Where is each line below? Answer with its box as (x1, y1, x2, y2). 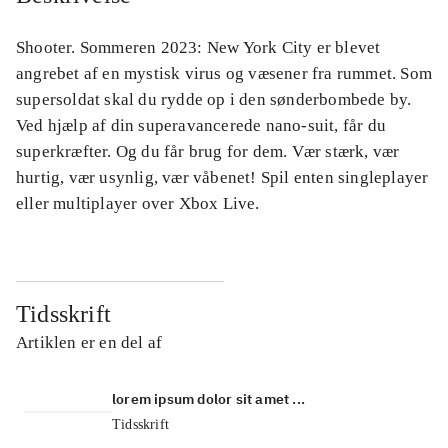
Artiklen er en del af (16, 332, 163, 352)
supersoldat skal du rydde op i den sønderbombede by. (16, 89, 412, 109)
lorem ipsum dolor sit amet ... (112, 389, 305, 408)
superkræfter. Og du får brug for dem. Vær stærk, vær (16, 141, 400, 161)
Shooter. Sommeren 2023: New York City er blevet (16, 37, 381, 57)
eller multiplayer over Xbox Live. (16, 193, 260, 213)
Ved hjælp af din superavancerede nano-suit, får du (16, 115, 387, 135)
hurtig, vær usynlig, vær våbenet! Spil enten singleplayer (16, 167, 429, 187)
